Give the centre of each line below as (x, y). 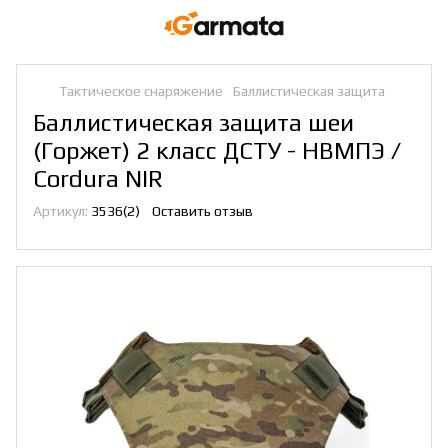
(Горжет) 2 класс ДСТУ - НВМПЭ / (217, 150)
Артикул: (60, 211)
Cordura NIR (98, 178)
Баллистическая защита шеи (193, 122)
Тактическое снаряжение (141, 91)
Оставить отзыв (202, 211)
